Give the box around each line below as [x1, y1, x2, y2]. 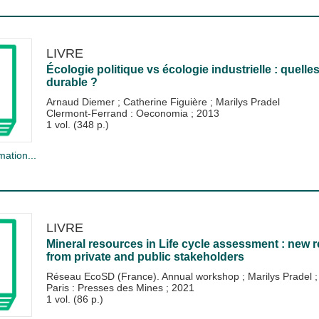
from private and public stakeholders [46, 250, 244, 263]
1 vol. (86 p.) [46, 293, 103, 305]
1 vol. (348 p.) [46, 118, 109, 130]
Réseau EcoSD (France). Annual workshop [46, 270, 242, 282]
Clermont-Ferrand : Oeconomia [46, 107, 191, 119]
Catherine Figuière [122, 95, 210, 108]
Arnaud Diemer [46, 95, 117, 108]
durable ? [46, 75, 98, 88]
